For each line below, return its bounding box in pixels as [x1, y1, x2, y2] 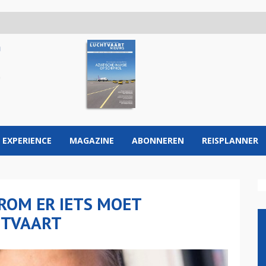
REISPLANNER [202, 135, 258, 146]
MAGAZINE [69, 135, 114, 146]
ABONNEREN [132, 135, 184, 146]
